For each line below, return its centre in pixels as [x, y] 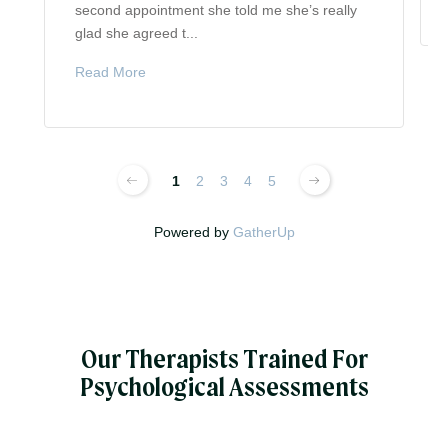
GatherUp [263, 232]
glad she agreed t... [136, 32]
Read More [110, 71]
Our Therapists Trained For [224, 360]
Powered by [193, 232]
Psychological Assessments [224, 388]
